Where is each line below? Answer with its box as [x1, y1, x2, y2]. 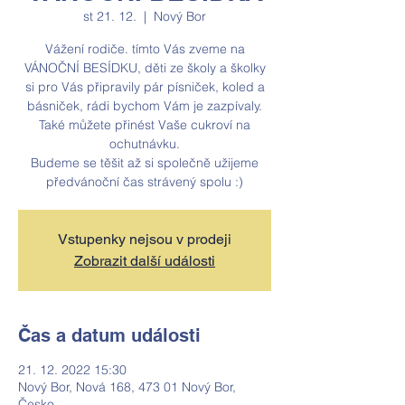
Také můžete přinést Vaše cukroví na [39, 117, 250, 133]
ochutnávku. [109, 136, 180, 152]
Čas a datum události [18, 325, 201, 346]
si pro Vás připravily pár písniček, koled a [24, 79, 265, 95]
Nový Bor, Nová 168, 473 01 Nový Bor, [18, 379, 236, 395]
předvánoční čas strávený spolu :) [46, 174, 243, 190]
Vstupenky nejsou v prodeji [58, 231, 231, 248]
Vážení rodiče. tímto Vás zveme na [44, 41, 245, 57]
